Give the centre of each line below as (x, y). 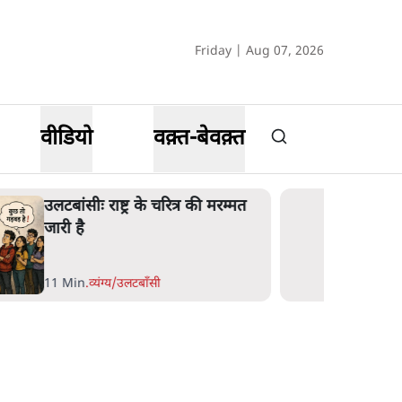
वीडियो (67, 139)
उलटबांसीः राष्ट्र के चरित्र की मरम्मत (113, 207)
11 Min (33, 284)
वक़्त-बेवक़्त (199, 139)
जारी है (32, 229)
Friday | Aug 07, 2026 (259, 52)
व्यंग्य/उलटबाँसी (93, 284)
